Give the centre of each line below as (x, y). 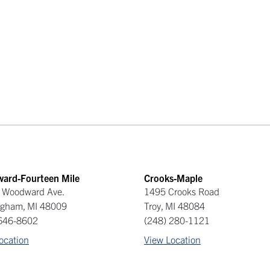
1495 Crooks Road (181, 191)
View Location (172, 239)
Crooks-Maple (173, 178)
